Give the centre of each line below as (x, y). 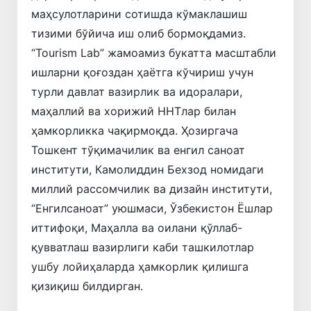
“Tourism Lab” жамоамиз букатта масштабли (154, 52)
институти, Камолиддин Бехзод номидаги (148, 169)
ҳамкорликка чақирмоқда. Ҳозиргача (135, 130)
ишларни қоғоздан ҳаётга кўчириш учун (142, 72)
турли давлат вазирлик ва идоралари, (137, 91)
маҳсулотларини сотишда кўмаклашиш (139, 14)
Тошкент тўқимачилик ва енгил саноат (138, 150)
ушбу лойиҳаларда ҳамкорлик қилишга (140, 266)
